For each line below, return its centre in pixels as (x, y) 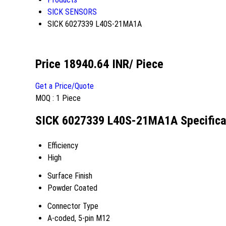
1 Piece (68, 98)
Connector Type (73, 206)
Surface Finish (70, 176)
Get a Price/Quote (65, 86)
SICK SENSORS (72, 12)
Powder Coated (72, 188)
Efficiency (63, 145)
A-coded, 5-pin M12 (79, 218)
